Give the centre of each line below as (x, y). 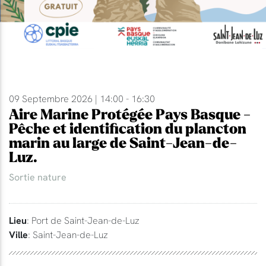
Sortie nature (38, 177)
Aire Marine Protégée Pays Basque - (130, 115)
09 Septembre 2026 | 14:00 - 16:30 (82, 99)
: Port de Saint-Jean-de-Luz (83, 221)
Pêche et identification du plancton (128, 129)
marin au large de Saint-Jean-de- (123, 144)
